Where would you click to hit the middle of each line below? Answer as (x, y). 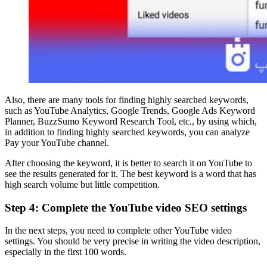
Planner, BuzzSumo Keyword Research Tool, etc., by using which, (131, 121)
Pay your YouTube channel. (57, 142)
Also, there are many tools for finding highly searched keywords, (127, 100)
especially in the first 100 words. (66, 252)
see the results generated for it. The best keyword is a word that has (131, 173)
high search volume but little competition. (82, 184)
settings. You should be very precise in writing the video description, (133, 241)
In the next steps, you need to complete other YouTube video (118, 231)
